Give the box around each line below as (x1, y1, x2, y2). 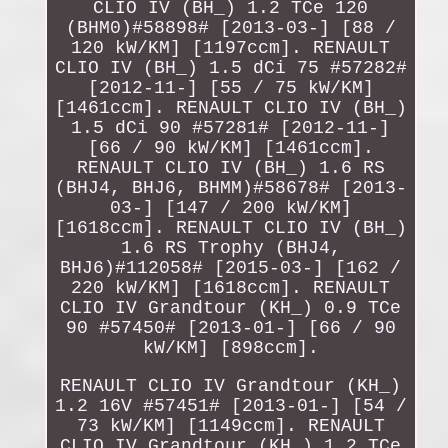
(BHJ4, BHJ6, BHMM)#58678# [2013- (54, 177, 407, 198)
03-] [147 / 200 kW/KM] (109, 197, 352, 218)
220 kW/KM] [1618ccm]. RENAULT (71, 277, 391, 298)
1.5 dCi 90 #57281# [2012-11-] (71, 117, 391, 138)
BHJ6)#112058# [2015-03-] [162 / (60, 257, 402, 278)
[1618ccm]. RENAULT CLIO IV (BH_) (54, 217, 407, 238)
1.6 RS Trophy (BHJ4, (120, 237, 341, 258)
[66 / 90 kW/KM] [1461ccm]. (87, 137, 374, 158)
